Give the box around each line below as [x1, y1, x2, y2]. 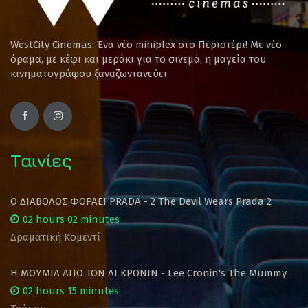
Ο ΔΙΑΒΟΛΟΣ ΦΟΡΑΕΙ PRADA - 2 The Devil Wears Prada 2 [10, 195, 272, 208]
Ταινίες [10, 150, 71, 170]
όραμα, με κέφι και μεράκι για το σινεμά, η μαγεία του [10, 52, 266, 65]
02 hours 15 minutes [23, 284, 119, 297]
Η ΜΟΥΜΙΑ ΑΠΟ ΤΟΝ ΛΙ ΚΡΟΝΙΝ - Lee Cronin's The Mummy [10, 266, 287, 279]
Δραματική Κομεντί [10, 230, 100, 243]
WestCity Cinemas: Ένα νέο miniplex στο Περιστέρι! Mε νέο [10, 38, 282, 51]
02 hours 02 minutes [23, 212, 120, 225]
